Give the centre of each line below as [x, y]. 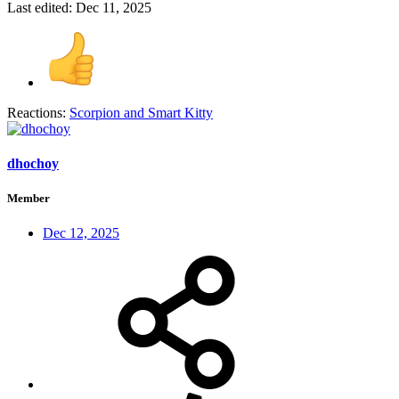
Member [28, 199]
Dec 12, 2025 [81, 233]
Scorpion [95, 112]
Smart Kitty [180, 112]
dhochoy [33, 163]
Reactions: [37, 112]
